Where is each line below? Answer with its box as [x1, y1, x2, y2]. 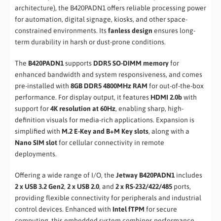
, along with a [148, 127, 189, 136]
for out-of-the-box [147, 82, 204, 90]
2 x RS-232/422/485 [115, 183, 172, 191]
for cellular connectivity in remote [57, 139, 164, 147]
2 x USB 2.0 [67, 183, 99, 191]
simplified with [15, 127, 62, 136]
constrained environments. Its [15, 27, 108, 35]
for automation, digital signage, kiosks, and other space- [15, 15, 187, 24]
